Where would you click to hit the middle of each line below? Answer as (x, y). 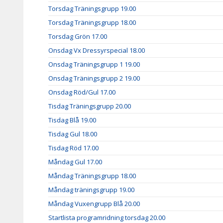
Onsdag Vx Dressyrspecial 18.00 (97, 50)
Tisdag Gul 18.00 (73, 134)
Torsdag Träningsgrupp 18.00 (92, 22)
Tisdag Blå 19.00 (72, 120)
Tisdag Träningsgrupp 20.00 (90, 106)
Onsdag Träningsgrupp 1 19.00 (94, 64)
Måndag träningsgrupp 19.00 (91, 190)
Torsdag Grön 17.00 (78, 36)
